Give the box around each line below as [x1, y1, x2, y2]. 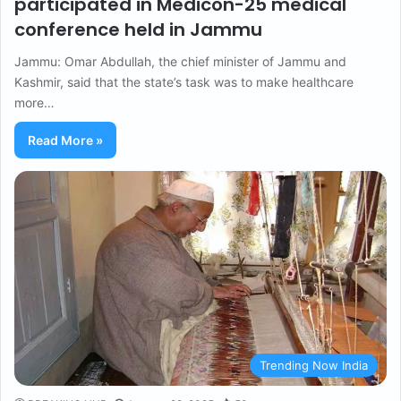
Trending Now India [260, 357, 368, 372]
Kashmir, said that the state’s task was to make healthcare [14, 74, 354, 90]
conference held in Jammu [14, 17, 262, 43]
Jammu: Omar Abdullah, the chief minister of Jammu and [14, 54, 346, 70]
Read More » [28, 132, 103, 149]
